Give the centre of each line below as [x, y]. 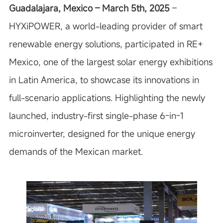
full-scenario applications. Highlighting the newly [107, 98]
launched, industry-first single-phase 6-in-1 [96, 115]
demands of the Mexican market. [76, 151]
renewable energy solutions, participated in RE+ [106, 44]
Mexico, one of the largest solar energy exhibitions [111, 62]
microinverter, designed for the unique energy [102, 133]
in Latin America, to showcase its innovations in [104, 80]
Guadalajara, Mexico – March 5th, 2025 [89, 8]
